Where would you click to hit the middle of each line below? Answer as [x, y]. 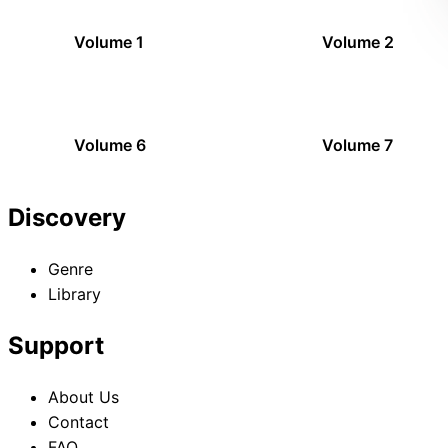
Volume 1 [109, 41]
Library [74, 293]
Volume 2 [357, 41]
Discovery [67, 217]
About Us [83, 396]
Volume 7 [357, 145]
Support [56, 345]
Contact [78, 421]
